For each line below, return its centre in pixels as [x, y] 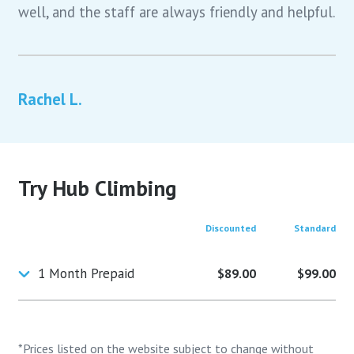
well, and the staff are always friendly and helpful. [177, 12]
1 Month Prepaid [87, 274]
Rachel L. [51, 100]
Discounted [231, 228]
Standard [314, 228]
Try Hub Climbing [98, 188]
